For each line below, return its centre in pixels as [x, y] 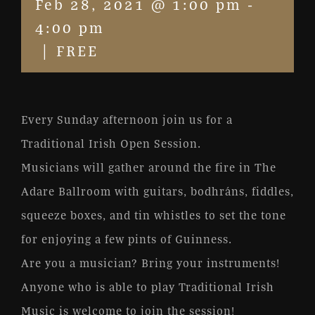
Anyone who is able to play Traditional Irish [148, 287]
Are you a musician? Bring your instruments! [150, 263]
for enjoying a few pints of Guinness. [127, 239]
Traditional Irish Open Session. [111, 143]
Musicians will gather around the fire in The [149, 167]
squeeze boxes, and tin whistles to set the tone [154, 215]
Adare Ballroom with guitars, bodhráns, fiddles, [157, 191]
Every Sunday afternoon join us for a [127, 119]
